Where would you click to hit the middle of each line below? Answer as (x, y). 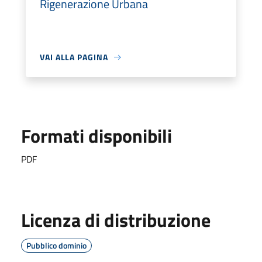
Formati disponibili (96, 136)
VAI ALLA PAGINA (74, 57)
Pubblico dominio (56, 245)
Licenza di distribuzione (116, 220)
